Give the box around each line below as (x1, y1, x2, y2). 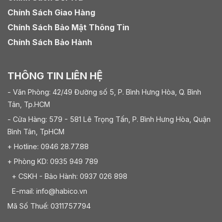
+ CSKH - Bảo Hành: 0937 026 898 (7, 172, 127, 181)
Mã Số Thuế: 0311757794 (7, 202, 91, 211)
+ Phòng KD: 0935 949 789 (7, 157, 98, 166)
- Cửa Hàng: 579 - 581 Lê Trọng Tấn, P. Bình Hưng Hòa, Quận (7, 115, 211, 124)
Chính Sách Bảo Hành (7, 37, 92, 48)
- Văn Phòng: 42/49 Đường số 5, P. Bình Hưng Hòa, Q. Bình (7, 88, 201, 97)
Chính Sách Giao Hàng (7, 7, 95, 18)
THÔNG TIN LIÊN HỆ (7, 70, 103, 82)
